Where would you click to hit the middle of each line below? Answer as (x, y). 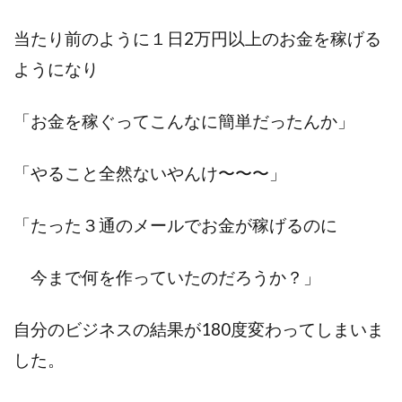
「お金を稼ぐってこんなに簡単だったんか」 (184, 121)
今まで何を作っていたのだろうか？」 (167, 277)
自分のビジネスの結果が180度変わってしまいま (199, 329)
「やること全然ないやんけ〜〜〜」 (150, 173)
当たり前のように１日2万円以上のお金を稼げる (197, 38)
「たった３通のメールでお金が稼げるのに (175, 225)
